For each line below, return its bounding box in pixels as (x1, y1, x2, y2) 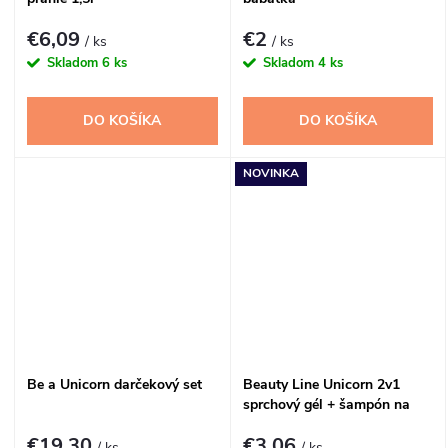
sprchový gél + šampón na (242, 395, 410, 415)
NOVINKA (242, 165, 299, 182)
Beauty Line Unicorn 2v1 (242, 375, 400, 395)
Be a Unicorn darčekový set (27, 375, 202, 395)
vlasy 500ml (242, 415, 320, 435)
